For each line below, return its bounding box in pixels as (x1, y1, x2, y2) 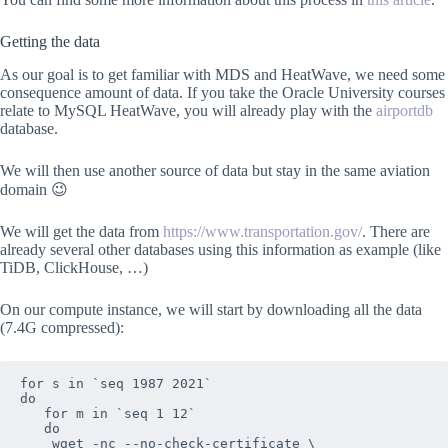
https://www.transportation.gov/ (163, 222, 362, 240)
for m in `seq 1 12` (20, 405, 44, 421)
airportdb (376, 101, 433, 119)
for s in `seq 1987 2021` (20, 375, 212, 391)
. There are (362, 222, 430, 240)
